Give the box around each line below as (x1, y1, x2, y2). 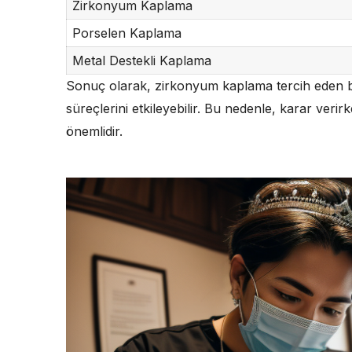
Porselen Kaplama (71, 24, 181, 41)
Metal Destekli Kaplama (71, 52, 211, 68)
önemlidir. (66, 123, 123, 139)
